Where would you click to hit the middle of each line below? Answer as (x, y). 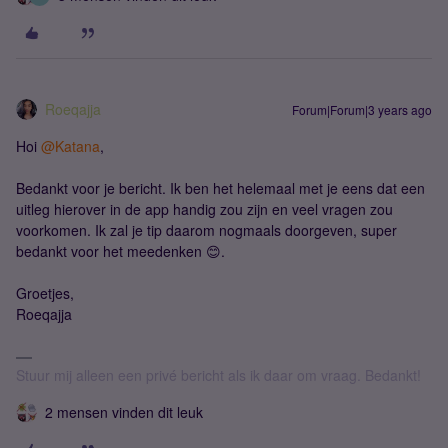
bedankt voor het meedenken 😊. (120, 251)
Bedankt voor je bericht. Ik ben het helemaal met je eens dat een (220, 188)
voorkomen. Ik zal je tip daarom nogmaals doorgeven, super (206, 230)
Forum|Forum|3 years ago (362, 109)
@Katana (70, 146)
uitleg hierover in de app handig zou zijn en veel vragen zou (204, 209)
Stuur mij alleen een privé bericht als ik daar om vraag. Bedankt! (218, 375)
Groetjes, (45, 293)
